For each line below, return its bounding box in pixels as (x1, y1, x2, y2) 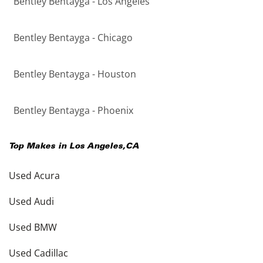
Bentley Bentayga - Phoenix (14, 104, 133, 117)
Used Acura (9, 169, 60, 183)
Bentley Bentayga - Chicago (14, 31, 133, 45)
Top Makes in (9, 143, 69, 151)
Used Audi (9, 195, 54, 208)
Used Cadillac (9, 247, 68, 260)
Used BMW (9, 221, 57, 234)
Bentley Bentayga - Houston (14, 68, 136, 81)
